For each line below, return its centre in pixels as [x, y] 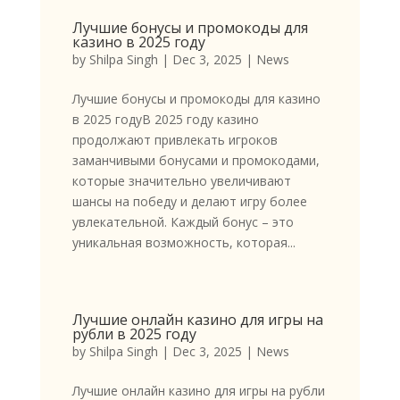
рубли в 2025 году [134, 334]
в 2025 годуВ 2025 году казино [165, 120]
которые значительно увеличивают [181, 181]
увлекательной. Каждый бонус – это [183, 222]
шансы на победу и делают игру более [189, 202]
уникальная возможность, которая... [183, 243]
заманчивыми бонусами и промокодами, [196, 161]
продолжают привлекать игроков [175, 140]
